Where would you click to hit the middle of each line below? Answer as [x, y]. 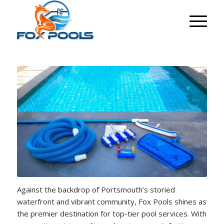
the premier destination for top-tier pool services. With [111, 213]
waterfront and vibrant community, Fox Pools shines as [111, 201]
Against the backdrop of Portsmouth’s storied [96, 189]
